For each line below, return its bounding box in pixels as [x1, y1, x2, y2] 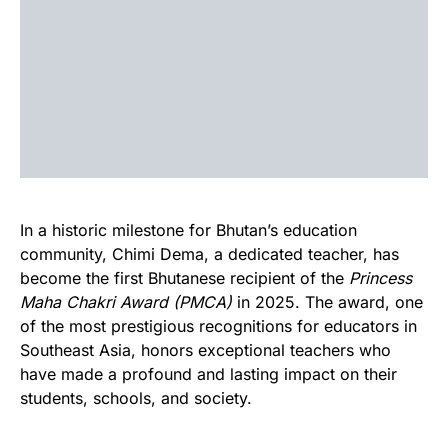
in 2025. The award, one [232, 292, 423, 312]
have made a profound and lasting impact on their [20, 364, 397, 384]
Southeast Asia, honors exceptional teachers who [20, 340, 391, 360]
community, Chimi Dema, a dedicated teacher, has [20, 244, 399, 264]
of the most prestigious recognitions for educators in [20, 316, 417, 336]
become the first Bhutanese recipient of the [20, 268, 349, 288]
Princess [349, 268, 412, 288]
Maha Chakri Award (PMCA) [20, 292, 232, 312]
